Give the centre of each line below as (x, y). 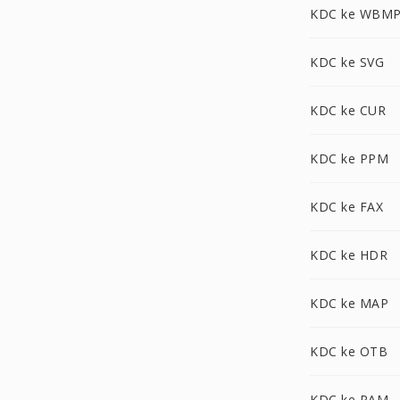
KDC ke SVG (347, 62)
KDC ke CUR (348, 110)
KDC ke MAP (349, 303)
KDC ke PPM (349, 158)
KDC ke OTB (349, 351)
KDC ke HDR (349, 255)
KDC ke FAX (346, 207)
